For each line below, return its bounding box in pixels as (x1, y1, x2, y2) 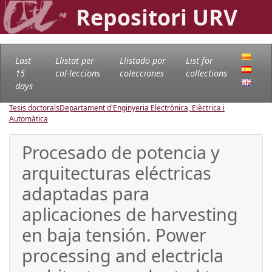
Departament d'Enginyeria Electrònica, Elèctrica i (59, 102, 225, 113)
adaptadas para (22, 181, 149, 205)
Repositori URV (76, 2, 237, 32)
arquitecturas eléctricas (22, 160, 211, 185)
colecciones (119, 67, 164, 79)
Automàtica (9, 113, 48, 124)
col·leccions (55, 67, 100, 79)
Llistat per (55, 54, 94, 66)
